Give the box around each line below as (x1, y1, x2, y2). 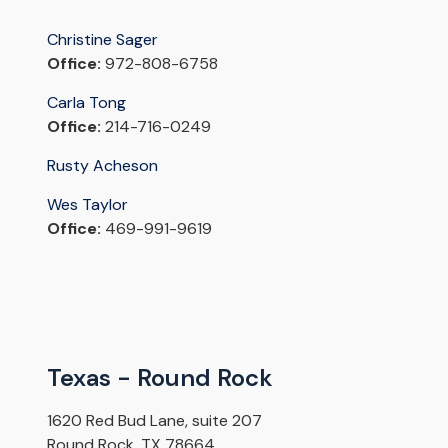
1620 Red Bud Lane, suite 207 (46, 410, 262, 432)
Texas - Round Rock (46, 362, 273, 394)
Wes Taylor (46, 194, 132, 216)
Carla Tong (46, 92, 126, 114)
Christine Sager (46, 29, 158, 51)
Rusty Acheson (46, 155, 158, 177)
